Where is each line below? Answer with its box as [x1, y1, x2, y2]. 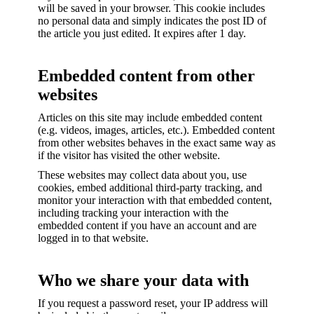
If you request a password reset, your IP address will [38, 297, 268, 309]
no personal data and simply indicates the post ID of [38, 15, 266, 27]
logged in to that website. [38, 232, 149, 244]
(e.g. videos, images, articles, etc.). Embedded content [38, 124, 275, 136]
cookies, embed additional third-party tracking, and [38, 182, 262, 193]
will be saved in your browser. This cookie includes [38, 2, 265, 14]
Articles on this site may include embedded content [38, 111, 262, 123]
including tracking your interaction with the [38, 207, 228, 219]
